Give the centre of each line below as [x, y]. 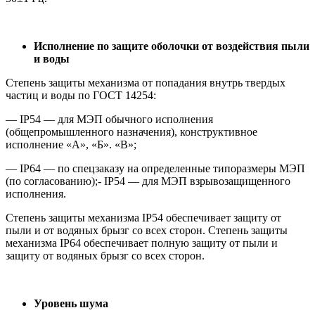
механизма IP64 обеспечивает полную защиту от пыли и [142, 243]
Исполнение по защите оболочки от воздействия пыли [172, 46]
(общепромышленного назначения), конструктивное [131, 132]
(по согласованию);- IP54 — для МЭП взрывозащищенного [148, 181]
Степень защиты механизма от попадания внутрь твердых [146, 83]
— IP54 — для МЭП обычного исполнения [109, 120]
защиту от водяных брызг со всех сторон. [105, 256]
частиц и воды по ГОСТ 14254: [81, 96]
